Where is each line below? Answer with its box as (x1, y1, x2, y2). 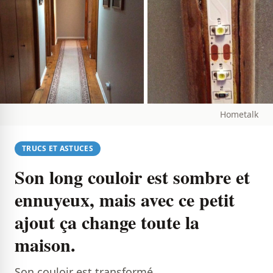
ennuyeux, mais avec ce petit (15, 186, 235, 213)
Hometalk (220, 108, 258, 121)
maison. (15, 231, 76, 258)
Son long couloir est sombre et (15, 163, 250, 191)
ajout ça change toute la (15, 208, 199, 236)
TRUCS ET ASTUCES (22, 143, 93, 154)
